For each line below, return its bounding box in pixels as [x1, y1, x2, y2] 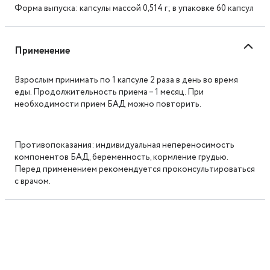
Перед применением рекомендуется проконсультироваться [14, 165, 255, 174]
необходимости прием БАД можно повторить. [14, 99, 201, 108]
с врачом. [14, 177, 51, 186]
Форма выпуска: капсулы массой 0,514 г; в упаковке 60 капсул [14, 4, 254, 13]
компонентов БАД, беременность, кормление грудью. [14, 152, 228, 162]
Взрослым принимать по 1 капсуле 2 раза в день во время [14, 75, 238, 84]
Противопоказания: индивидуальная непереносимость [14, 140, 234, 149]
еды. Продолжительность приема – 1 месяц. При [14, 87, 204, 96]
